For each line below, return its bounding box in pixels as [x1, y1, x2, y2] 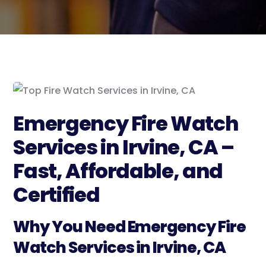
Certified [13, 180, 100, 210]
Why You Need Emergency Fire [13, 216, 246, 238]
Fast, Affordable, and [13, 157, 223, 186]
